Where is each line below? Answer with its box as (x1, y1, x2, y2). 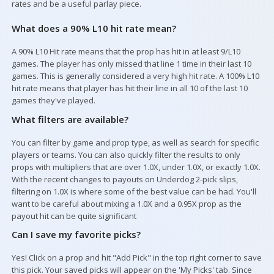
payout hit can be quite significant (11, 210, 136, 221)
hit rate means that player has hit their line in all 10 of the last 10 (11, 83, 248, 94)
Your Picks (11, 2, 71, 17)
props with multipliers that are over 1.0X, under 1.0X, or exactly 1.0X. (11, 161, 261, 172)
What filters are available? (11, 113, 128, 125)
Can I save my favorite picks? (11, 228, 141, 241)
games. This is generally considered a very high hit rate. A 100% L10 (11, 70, 259, 82)
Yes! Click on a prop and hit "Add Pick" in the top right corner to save (11, 252, 262, 264)
